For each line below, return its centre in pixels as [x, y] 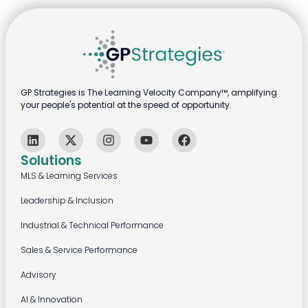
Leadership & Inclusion [67, 200]
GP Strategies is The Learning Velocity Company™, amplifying [148, 92]
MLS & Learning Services [69, 175]
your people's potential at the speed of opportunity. [126, 104]
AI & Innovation [51, 299]
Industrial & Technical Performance [92, 225]
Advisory [38, 274]
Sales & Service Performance [79, 250]
